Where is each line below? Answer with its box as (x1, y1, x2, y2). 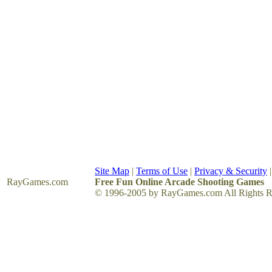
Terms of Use (136, 166, 188, 176)
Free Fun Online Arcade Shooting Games (95, 177, 264, 187)
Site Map (95, 166, 129, 176)
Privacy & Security (194, 166, 267, 176)
